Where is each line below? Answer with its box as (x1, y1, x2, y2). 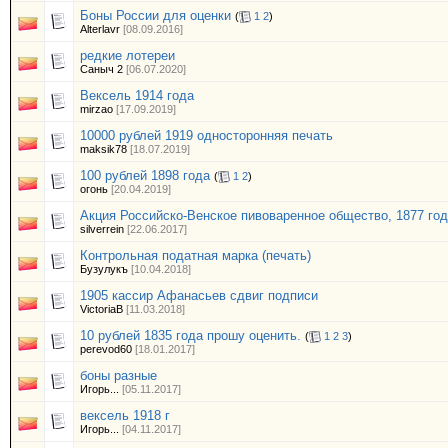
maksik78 (80, 143, 127, 155)
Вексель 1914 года (80, 88, 194, 103)
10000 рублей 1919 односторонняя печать (80, 128, 333, 143)
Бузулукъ (80, 263, 128, 275)
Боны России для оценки (80, 8, 231, 23)
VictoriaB (80, 303, 123, 315)
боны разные (80, 368, 157, 383)
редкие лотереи (80, 48, 175, 63)
